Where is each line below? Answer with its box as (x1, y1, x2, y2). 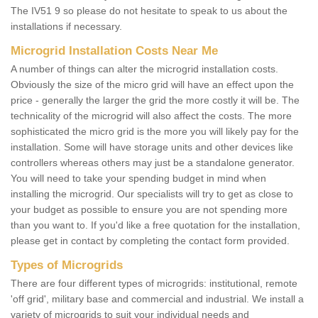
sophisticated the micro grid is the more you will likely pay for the (11, 126, 299, 138)
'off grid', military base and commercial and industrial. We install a (11, 293, 304, 305)
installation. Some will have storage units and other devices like (11, 141, 293, 153)
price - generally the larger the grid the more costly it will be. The (11, 94, 300, 106)
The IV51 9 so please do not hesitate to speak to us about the (11, 5, 287, 17)
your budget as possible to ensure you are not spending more (11, 204, 287, 216)
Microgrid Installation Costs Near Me (11, 44, 218, 58)
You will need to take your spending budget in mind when (11, 172, 266, 185)
